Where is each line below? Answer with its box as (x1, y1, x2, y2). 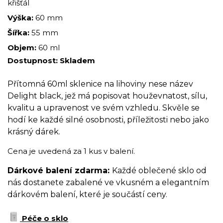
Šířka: (7, 28, 31, 38)
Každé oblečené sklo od (112, 166, 207, 176)
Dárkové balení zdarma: (7, 166, 112, 176)
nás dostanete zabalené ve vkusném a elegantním (7, 178, 209, 188)
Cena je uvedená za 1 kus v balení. (7, 146, 135, 156)
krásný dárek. (7, 127, 60, 137)
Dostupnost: (7, 56, 60, 66)
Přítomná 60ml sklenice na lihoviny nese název (7, 79, 193, 89)
